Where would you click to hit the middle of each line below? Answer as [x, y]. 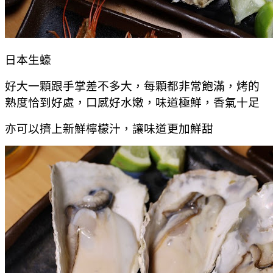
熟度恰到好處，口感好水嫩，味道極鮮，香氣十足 [132, 102]
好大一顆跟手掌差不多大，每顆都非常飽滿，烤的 [132, 86]
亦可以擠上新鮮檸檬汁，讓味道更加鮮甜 [109, 129]
